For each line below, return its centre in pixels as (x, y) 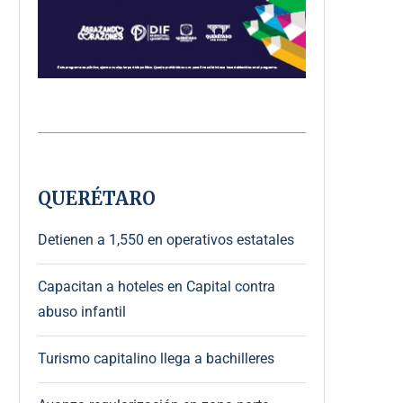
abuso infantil (82, 311)
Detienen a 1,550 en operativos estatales (166, 239)
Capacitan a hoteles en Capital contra (157, 286)
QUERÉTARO (97, 198)
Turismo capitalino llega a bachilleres (156, 358)
